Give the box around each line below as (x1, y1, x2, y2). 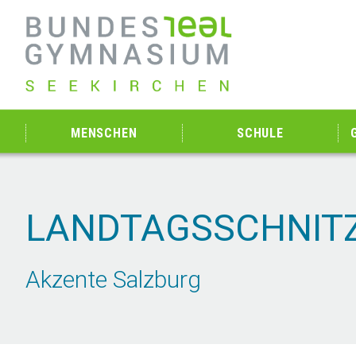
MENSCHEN (70, 126, 137, 141)
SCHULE (236, 126, 284, 141)
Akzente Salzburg (25, 265, 201, 293)
